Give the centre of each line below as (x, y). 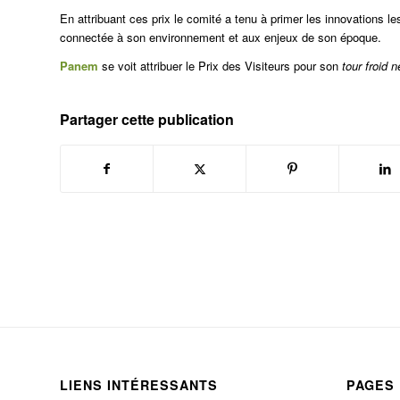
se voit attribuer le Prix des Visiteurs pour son (218, 66)
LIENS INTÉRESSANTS (139, 385)
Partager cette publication (147, 120)
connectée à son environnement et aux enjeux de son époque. (221, 37)
